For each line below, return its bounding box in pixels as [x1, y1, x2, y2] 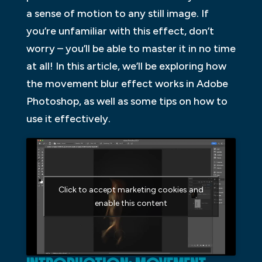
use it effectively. [26, 112, 111, 125]
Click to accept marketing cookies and [58, 185, 204, 195]
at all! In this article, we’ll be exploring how [26, 59, 226, 73]
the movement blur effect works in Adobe [26, 77, 228, 90]
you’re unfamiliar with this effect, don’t [26, 24, 214, 37]
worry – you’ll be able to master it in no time [26, 42, 236, 55]
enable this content [94, 198, 167, 209]
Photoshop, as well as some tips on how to [26, 94, 227, 108]
